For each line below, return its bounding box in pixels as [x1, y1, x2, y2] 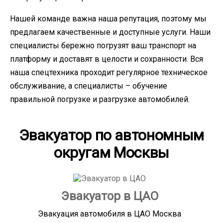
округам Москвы [53, 144, 170, 162]
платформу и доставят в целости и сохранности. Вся [10, 54, 203, 64]
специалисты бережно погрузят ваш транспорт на [10, 41, 196, 51]
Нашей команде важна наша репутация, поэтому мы [10, 14, 207, 24]
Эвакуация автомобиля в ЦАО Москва [38, 209, 182, 219]
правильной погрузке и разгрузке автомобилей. [10, 95, 190, 105]
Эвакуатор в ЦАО [61, 189, 158, 204]
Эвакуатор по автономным [19, 126, 204, 144]
